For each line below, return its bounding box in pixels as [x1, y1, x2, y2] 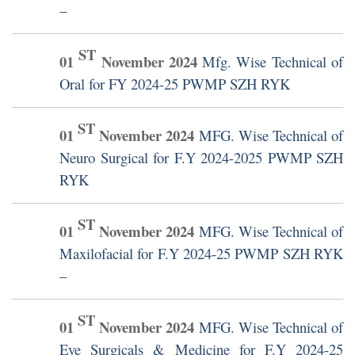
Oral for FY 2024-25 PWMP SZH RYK [59, 74, 290, 94]
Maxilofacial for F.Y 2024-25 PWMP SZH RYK [59, 243, 343, 264]
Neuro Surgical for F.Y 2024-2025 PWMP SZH [59, 147, 343, 168]
